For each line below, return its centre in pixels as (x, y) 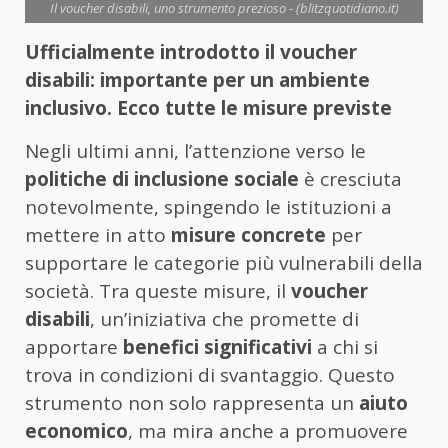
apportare (74, 347)
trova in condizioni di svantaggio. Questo (210, 375)
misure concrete (248, 235)
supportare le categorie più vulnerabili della (224, 263)
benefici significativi (217, 347)
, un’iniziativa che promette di (224, 319)
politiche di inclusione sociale (162, 179)
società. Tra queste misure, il (158, 291)
